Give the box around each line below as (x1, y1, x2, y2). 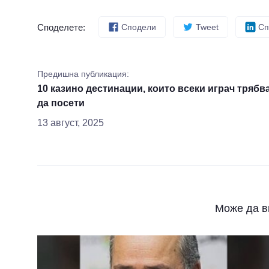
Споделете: (37, 22, 85, 32)
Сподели (121, 22, 156, 32)
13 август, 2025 (37, 118, 104, 128)
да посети (37, 98, 85, 108)
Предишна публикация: (37, 69, 129, 79)
